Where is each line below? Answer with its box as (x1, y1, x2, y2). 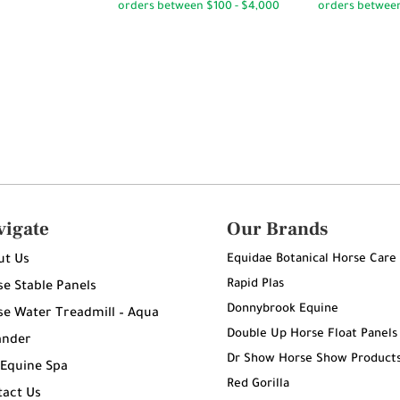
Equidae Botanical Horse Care (226, 253, 396, 267)
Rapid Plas (226, 278, 284, 292)
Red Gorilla (226, 378, 289, 392)
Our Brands (226, 217, 328, 242)
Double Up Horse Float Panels (226, 328, 397, 342)
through (200, 7, 242, 21)
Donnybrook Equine (226, 303, 338, 317)
